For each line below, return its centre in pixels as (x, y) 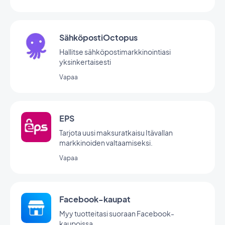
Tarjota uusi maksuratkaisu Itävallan (116, 133)
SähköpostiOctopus (98, 37)
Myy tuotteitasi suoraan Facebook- (117, 213)
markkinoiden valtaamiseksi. (106, 143)
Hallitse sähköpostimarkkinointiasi (115, 52)
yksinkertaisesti (85, 62)
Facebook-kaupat (95, 199)
